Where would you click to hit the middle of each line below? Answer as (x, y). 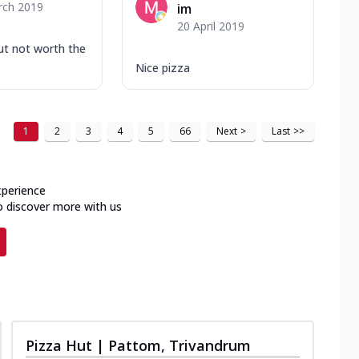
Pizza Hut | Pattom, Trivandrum (138, 345)
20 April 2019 (211, 26)
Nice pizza (163, 67)
